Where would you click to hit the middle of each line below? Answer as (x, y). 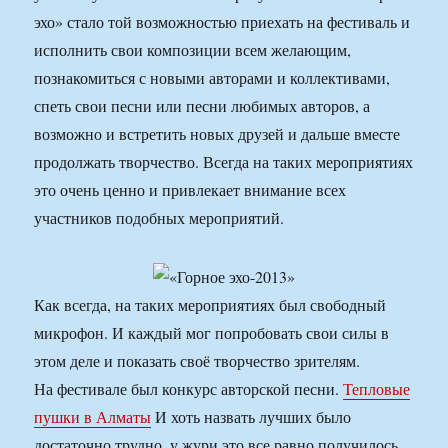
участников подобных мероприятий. (159, 218)
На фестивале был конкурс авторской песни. (189, 388)
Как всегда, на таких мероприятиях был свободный (210, 304)
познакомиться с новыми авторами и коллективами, (212, 78)
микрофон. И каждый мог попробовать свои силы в (212, 332)
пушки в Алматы (93, 416)
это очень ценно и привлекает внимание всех (190, 190)
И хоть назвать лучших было (251, 416)
